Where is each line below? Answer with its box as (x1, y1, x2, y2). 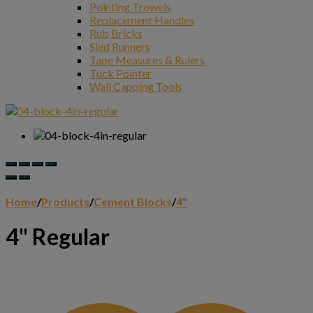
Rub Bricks (89, 27, 143, 41)
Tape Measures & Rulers (89, 53, 205, 67)
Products (41, 194, 89, 208)
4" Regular (6, 223, 110, 251)
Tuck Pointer (89, 66, 152, 80)
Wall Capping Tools (89, 80, 182, 94)
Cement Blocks (94, 194, 172, 208)
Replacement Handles (89, 13, 194, 27)
